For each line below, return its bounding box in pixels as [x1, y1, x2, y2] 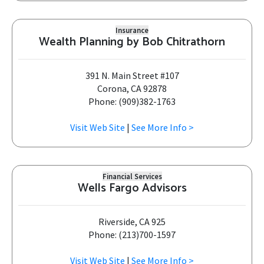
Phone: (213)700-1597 [88, 229, 176, 240]
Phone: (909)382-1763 [88, 95, 176, 107]
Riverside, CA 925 [98, 216, 166, 227]
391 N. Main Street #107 [85, 70, 179, 81]
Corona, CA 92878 [97, 82, 167, 94]
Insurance [115, 25, 148, 35]
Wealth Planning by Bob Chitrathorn [39, 32, 225, 52]
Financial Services [102, 171, 162, 181]
